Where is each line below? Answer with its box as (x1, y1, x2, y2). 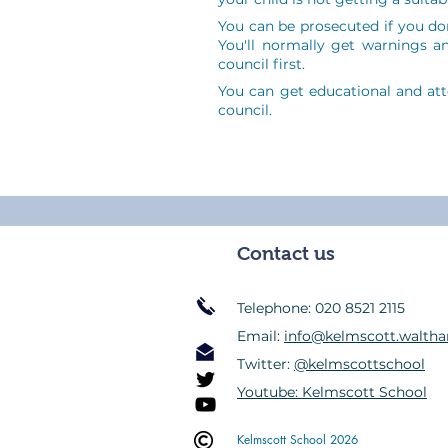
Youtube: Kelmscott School (237, 383, 427, 401)
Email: (237, 327, 284, 345)
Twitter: (237, 355, 294, 373)
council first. (218, 55, 305, 73)
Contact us (237, 243, 335, 264)
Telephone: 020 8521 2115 (237, 299, 405, 317)
